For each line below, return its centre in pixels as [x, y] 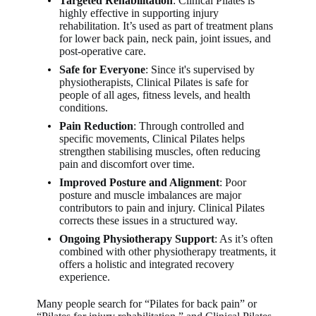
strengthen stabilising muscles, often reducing [160, 151]
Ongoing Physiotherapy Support [137, 238]
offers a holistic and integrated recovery [147, 264]
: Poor [233, 182]
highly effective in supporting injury [139, 13]
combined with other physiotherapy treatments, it [168, 251]
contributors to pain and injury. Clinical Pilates [162, 207]
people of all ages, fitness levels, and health [155, 95]
